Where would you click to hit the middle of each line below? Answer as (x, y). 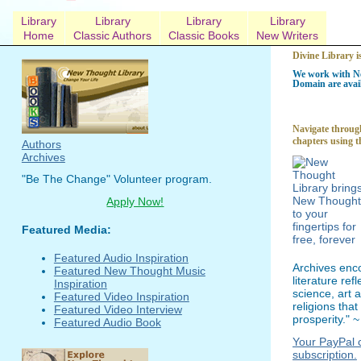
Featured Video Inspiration (121, 296)
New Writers (287, 35)
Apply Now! (135, 201)
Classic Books (204, 35)
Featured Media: (66, 229)
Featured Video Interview (118, 309)
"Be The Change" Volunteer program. (116, 179)
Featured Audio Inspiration (121, 257)
